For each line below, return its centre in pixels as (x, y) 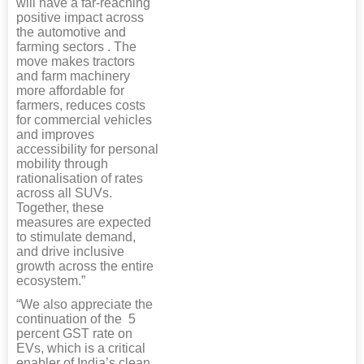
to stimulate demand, (76, 237)
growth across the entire (85, 266)
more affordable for (70, 91)
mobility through (62, 164)
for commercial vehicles (84, 120)
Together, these (60, 208)
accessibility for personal (87, 149)
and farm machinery (73, 76)
